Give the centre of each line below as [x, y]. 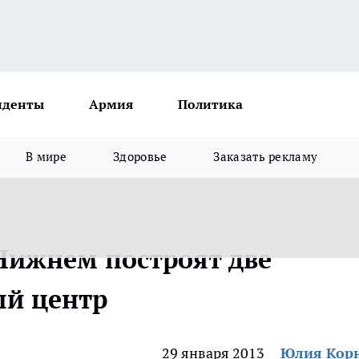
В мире [46, 157]
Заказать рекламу [266, 157]
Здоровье [140, 157]
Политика [210, 104]
